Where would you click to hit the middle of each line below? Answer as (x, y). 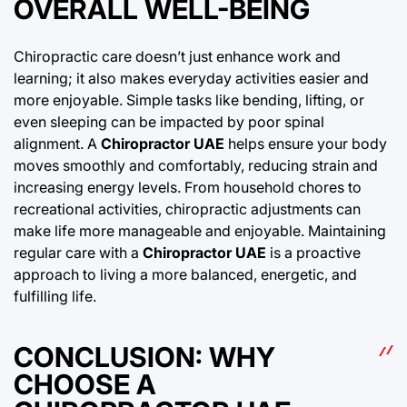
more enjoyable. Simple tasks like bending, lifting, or (189, 99)
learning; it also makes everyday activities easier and (191, 78)
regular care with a (78, 252)
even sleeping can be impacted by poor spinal (169, 121)
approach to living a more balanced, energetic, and (185, 274)
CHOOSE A (85, 384)
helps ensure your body (306, 143)
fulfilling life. (55, 296)
